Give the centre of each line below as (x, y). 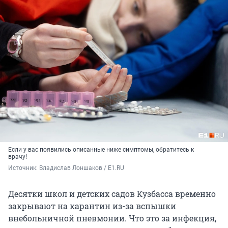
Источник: (24, 168)
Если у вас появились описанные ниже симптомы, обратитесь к (101, 150)
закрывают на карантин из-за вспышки (92, 206)
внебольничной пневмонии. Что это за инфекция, (112, 218)
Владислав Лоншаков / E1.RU (82, 168)
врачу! (18, 157)
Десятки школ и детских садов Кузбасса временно (112, 194)
